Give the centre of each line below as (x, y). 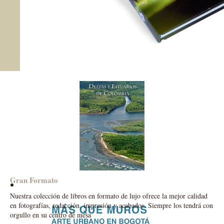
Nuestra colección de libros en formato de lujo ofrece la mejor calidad (109, 196)
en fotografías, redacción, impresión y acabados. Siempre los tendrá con (111, 205)
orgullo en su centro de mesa (50, 215)
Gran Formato (34, 180)
